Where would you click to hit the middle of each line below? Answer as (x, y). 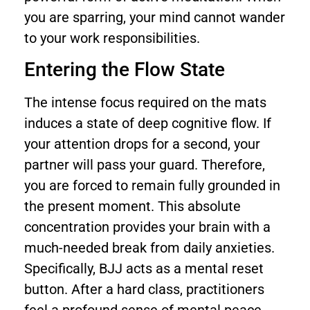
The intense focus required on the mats (145, 102)
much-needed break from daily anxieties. (149, 247)
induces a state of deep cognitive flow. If (148, 123)
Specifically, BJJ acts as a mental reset (144, 268)
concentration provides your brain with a (147, 227)
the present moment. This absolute (133, 206)
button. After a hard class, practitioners (144, 289)
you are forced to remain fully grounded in (152, 185)
